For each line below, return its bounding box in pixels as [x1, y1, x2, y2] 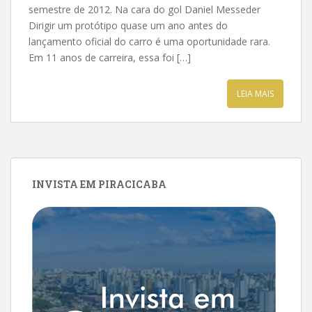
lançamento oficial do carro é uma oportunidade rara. [29, 35, 270, 48]
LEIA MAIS [237, 88, 274, 100]
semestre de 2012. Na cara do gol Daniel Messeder [29, 3, 260, 16]
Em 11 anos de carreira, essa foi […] [29, 51, 191, 64]
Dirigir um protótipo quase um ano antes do [29, 19, 228, 32]
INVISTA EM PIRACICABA [32, 178, 166, 191]
